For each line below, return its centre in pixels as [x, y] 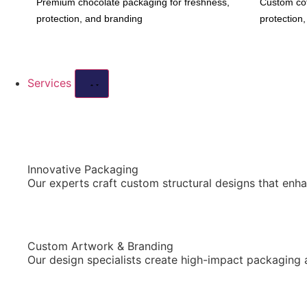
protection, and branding [89, 18]
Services [51, 83]
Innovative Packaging [83, 170]
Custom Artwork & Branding [100, 246]
